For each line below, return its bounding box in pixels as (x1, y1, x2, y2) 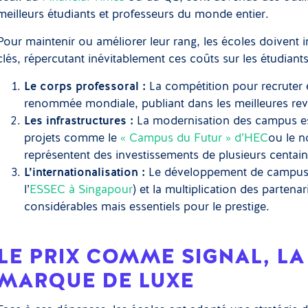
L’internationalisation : (24, 167, 146, 179)
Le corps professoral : (24, 81, 146, 93)
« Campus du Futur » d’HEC (120, 133, 269, 144)
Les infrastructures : (24, 115, 134, 127)
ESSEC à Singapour (30, 184, 133, 196)
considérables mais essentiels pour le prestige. (24, 201, 270, 213)
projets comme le (24, 133, 121, 144)
